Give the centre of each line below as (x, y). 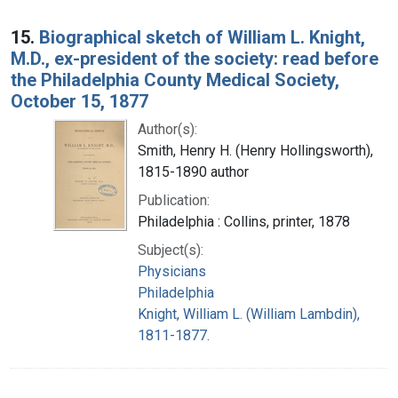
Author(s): (167, 129)
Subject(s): (171, 250)
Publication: (174, 200)
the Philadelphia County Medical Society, (175, 80)
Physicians (172, 271)
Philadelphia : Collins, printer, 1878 (244, 221)
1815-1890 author (193, 171)
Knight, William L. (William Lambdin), (249, 314)
